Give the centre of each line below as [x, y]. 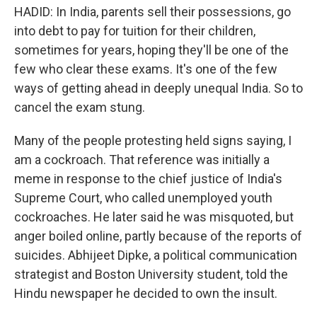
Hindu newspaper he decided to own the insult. [146, 293]
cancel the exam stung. [80, 107]
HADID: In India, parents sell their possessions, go [152, 12]
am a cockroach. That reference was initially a [142, 160]
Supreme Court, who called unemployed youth [143, 198]
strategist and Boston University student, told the [151, 274]
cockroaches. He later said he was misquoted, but [154, 217]
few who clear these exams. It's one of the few [146, 69]
